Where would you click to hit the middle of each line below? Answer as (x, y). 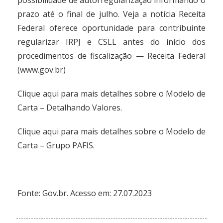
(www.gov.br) (42, 70)
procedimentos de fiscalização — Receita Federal (111, 56)
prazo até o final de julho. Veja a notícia (98, 14)
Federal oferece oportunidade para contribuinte (111, 28)
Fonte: (30, 193)
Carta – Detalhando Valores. (70, 108)
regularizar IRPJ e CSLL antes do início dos (111, 42)
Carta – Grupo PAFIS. (56, 145)
